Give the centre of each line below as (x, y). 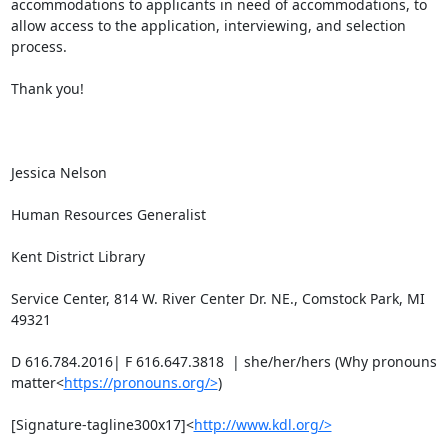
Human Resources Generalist (108, 214)
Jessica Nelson (58, 172)
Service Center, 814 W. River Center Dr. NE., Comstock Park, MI (217, 298)
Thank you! (47, 88)
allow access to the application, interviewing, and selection (208, 25)
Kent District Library (77, 256)
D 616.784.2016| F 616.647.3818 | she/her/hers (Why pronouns (223, 361)
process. (38, 46)
